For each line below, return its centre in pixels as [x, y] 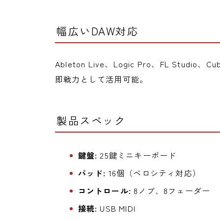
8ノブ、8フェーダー [171, 190]
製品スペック [91, 120]
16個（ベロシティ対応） [153, 173]
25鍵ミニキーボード [137, 155]
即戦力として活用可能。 [102, 79]
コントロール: [104, 190]
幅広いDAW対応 [97, 30]
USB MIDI [116, 208]
